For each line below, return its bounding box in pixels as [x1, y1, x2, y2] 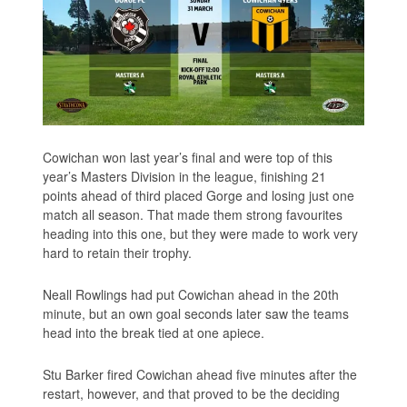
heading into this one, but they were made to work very [43, 223, 359, 243]
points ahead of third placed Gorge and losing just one [43, 185, 355, 204]
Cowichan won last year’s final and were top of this [43, 147, 333, 166]
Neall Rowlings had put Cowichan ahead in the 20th [43, 284, 340, 303]
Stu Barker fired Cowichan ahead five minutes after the [43, 364, 358, 383]
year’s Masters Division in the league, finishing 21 [43, 166, 327, 185]
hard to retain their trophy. [43, 243, 193, 262]
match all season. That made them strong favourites [43, 204, 343, 223]
